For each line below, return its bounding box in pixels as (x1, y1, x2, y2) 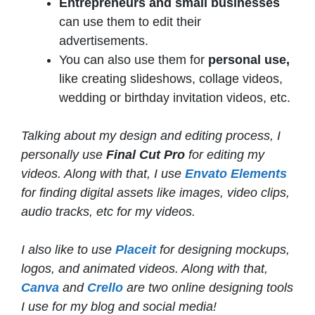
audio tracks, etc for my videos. (21, 205, 199, 219)
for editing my (185, 148, 264, 162)
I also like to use (21, 243, 115, 257)
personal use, (208, 53, 290, 67)
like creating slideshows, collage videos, (59, 72, 283, 86)
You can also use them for (59, 53, 208, 67)
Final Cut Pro (106, 148, 185, 162)
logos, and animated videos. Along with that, (21, 262, 268, 276)
